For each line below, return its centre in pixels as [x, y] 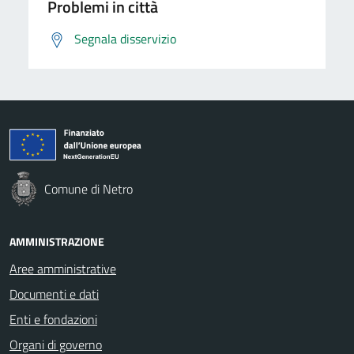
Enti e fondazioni [53, 319]
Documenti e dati [54, 294]
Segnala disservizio [125, 38]
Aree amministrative [63, 268]
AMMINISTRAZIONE [57, 241]
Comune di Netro [88, 188]
